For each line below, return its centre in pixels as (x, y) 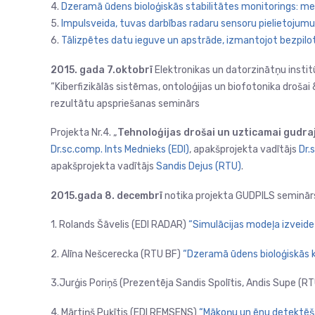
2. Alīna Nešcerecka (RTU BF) (117, 254)
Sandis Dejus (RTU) (198, 166)
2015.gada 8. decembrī (107, 195)
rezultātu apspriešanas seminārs (125, 103)
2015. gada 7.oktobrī (103, 70)
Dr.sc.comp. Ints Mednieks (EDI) (120, 149)
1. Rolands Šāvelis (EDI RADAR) (120, 225)
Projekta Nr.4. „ (84, 133)
